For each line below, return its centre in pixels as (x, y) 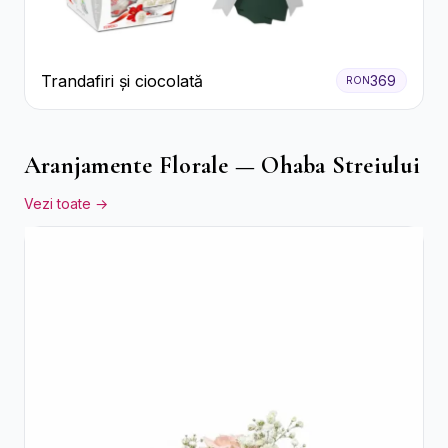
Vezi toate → (66, 204)
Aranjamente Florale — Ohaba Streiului (222, 166)
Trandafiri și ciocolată (122, 80)
